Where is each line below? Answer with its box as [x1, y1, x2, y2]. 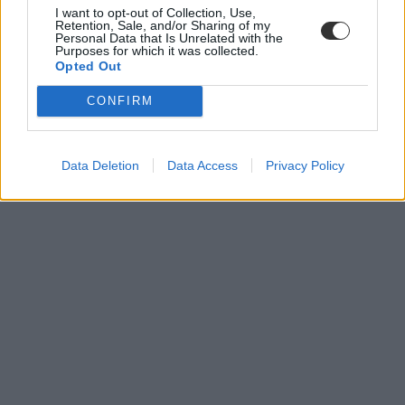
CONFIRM [86, 94, 154, 108]
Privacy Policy [265, 157, 344, 173]
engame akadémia [43, 180, 146, 196]
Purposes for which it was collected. [55, 42, 259, 58]
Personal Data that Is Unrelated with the [55, 30, 283, 45]
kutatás [43, 147, 83, 164]
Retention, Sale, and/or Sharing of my [55, 17, 270, 33]
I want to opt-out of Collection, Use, [55, 5, 256, 20]
